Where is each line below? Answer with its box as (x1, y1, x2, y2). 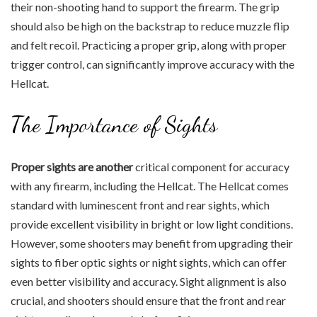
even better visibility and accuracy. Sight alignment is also (11, 274, 287, 288)
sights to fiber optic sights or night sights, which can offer (11, 255, 287, 269)
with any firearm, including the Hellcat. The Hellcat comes (11, 178, 289, 192)
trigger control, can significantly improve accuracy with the (11, 57, 294, 71)
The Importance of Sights (11, 110, 217, 138)
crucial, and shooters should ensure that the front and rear (11, 293, 286, 307)
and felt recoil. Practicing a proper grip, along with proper (11, 38, 287, 52)
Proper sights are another (11, 159, 133, 173)
